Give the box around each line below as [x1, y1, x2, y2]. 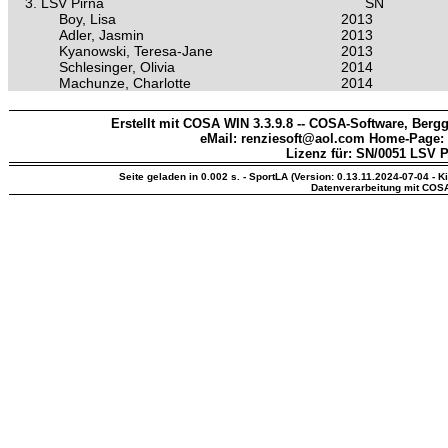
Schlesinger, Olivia [59, 59, 175, 75]
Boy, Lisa [59, 11, 116, 27]
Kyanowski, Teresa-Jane [59, 43, 213, 59]
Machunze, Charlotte [59, 75, 191, 91]
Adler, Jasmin [59, 27, 144, 43]
